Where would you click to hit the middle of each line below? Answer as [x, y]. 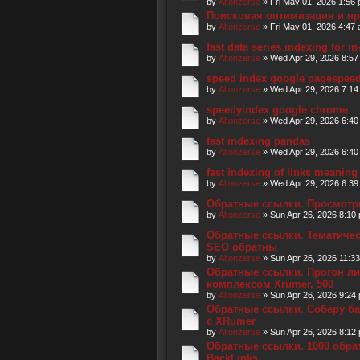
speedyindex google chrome [277, 110]
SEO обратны [242, 247]
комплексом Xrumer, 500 [270, 284]
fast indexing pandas [258, 141]
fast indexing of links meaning [282, 172]
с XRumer [231, 321]
